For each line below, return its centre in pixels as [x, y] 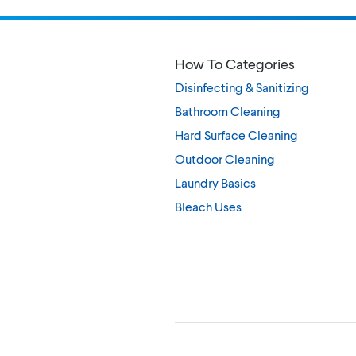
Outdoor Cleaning [225, 159]
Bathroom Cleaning [228, 111]
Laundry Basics [215, 183]
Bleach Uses [208, 207]
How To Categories [235, 64]
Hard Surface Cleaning [236, 135]
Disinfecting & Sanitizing [242, 87]
